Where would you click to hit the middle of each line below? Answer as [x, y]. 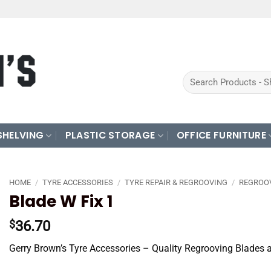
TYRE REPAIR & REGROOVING [176, 182]
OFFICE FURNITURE [221, 135]
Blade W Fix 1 [61, 201]
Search [195, 77]
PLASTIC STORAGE [110, 135]
